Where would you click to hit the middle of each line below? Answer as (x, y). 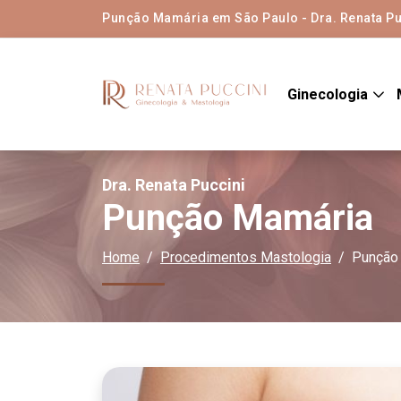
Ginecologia (329, 94)
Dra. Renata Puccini (174, 185)
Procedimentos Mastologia (246, 257)
